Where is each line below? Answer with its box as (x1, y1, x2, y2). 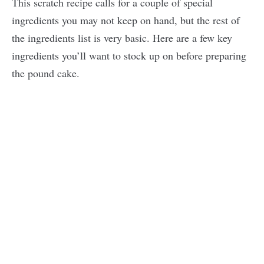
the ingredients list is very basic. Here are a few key (12, 30, 232, 45)
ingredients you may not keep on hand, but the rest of (12, 12, 240, 27)
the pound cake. (12, 65, 83, 80)
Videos (138, 146, 159, 153)
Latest (138, 124, 157, 132)
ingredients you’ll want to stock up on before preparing (12, 48, 246, 62)
